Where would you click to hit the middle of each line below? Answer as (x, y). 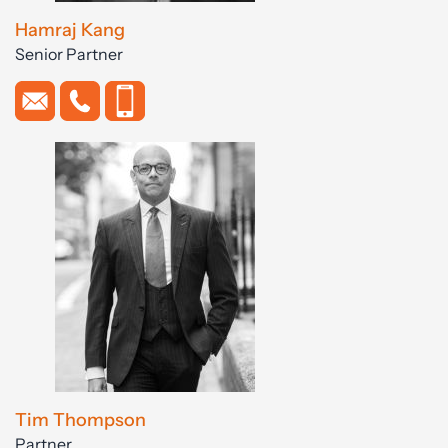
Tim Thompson (80, 420)
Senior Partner (69, 54)
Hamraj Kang (70, 30)
